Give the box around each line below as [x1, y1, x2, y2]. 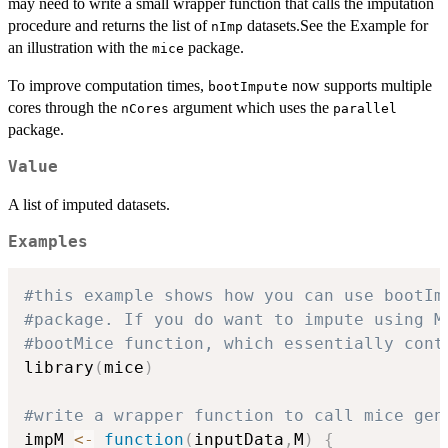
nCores [121, 100, 169, 116]
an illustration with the [8, 38, 152, 56]
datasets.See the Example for [243, 16, 428, 34]
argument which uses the [169, 98, 333, 116]
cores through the [8, 98, 121, 116]
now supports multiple [288, 76, 432, 94]
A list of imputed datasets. [8, 195, 170, 213]
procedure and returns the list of [8, 16, 211, 34]
